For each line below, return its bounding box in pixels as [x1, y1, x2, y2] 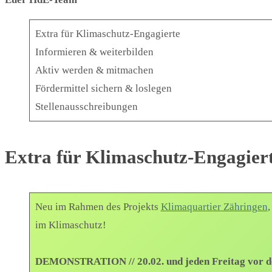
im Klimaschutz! [35, 219, 106, 231]
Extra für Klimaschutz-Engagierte [35, 28, 180, 40]
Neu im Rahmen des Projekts [35, 201, 161, 213]
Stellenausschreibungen [35, 101, 138, 113]
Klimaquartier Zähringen [160, 201, 268, 213]
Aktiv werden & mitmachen [35, 64, 154, 76]
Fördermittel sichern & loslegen [35, 83, 172, 95]
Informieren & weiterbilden [35, 46, 154, 58]
